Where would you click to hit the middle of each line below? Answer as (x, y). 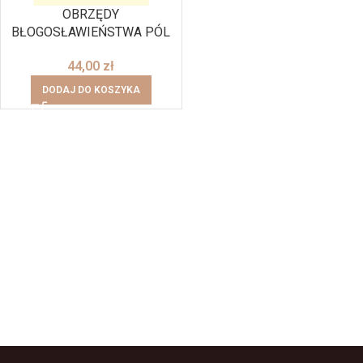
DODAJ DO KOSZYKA (91, 90)
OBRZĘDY (91, 14)
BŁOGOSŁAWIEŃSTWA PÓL (91, 32)
